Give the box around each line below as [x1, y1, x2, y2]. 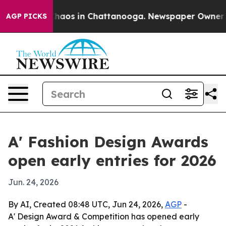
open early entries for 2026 [8, 151, 216, 170]
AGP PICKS [6, 12, 47, 21]
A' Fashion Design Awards [8, 132, 208, 151]
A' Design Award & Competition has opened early [8, 211, 199, 221]
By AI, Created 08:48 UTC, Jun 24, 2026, [8, 199, 165, 209]
